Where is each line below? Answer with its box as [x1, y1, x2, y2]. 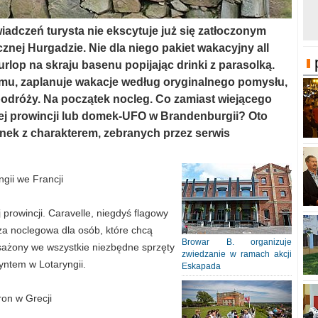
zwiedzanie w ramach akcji [182, 249, 292, 259]
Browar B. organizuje [182, 237, 292, 247]
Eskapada [182, 261, 221, 271]
